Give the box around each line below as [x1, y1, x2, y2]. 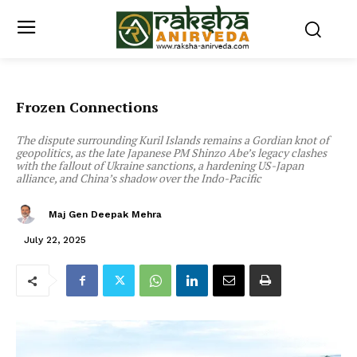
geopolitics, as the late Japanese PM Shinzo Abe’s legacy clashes [16, 145, 327, 161]
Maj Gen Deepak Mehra [49, 208, 162, 220]
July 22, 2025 [24, 233, 86, 245]
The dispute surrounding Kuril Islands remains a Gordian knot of [16, 132, 329, 148]
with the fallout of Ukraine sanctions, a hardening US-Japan [16, 158, 304, 174]
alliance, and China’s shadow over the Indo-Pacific [16, 171, 261, 186]
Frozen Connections [16, 97, 159, 117]
